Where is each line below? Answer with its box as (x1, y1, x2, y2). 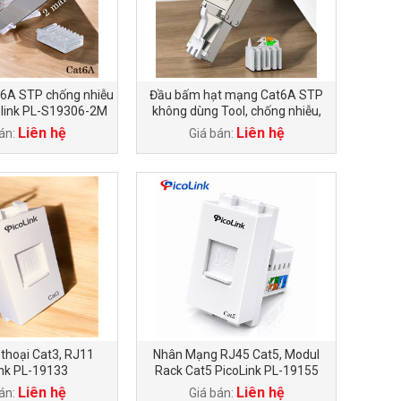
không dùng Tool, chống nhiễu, (151, 104, 321, 118)
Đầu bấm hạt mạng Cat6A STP (149, 88, 323, 102)
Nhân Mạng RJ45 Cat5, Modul (153, 347, 320, 362)
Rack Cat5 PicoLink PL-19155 (154, 363, 319, 378)
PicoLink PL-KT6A (186, 120, 286, 134)
